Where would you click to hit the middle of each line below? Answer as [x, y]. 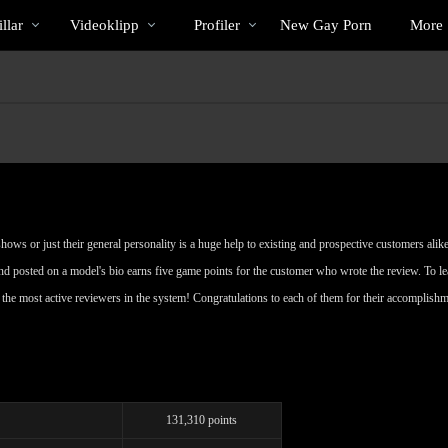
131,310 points [202, 420]
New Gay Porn [326, 24]
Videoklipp [104, 24]
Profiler [217, 24]
